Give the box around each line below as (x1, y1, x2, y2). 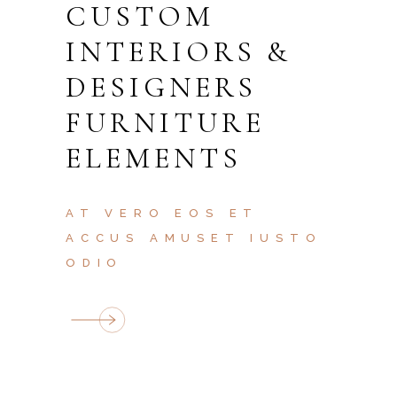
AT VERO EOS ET (66, 206, 260, 220)
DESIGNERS (66, 70, 257, 105)
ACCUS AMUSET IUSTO (66, 231, 323, 245)
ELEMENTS (66, 141, 242, 175)
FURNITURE (66, 105, 265, 140)
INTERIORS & (66, 35, 292, 69)
